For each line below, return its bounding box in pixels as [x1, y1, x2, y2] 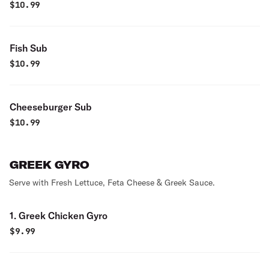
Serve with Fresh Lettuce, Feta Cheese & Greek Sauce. [9, 177, 215, 188]
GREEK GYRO [10, 158, 89, 172]
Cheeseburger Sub [10, 101, 92, 113]
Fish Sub [10, 42, 47, 54]
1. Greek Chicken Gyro [10, 210, 107, 222]
